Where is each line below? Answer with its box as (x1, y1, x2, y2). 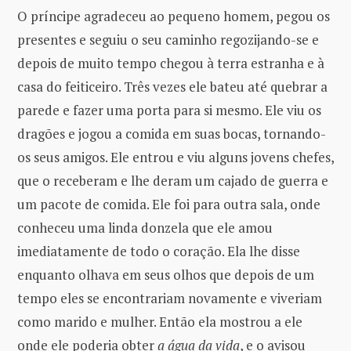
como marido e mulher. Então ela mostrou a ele (17, 312, 302, 331)
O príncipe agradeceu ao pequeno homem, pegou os (17, 6, 330, 25)
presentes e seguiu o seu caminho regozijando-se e (17, 30, 319, 49)
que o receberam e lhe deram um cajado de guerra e (17, 171, 328, 190)
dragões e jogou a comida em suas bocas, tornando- (17, 124, 326, 143)
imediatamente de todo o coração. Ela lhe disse (17, 241, 300, 260)
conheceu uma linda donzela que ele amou (17, 218, 273, 237)
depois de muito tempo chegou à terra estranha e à (17, 53, 324, 72)
